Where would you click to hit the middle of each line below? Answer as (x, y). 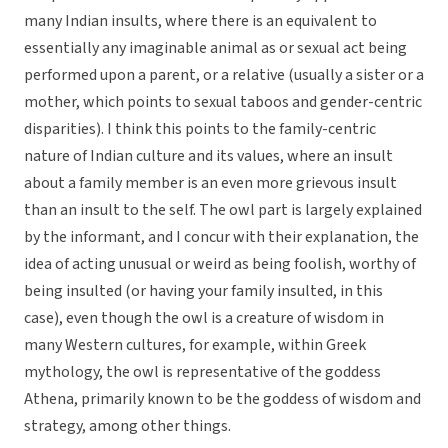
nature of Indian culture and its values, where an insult (208, 156)
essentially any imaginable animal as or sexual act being (215, 48)
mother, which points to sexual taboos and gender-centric (223, 102)
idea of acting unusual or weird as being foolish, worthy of (220, 264)
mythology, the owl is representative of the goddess (202, 372)
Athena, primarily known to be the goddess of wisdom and (222, 399)
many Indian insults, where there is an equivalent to (200, 21)
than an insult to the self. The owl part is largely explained (223, 210)
